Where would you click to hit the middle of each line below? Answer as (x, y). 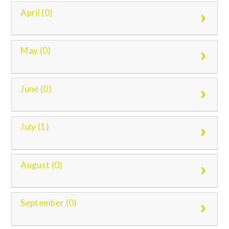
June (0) (36, 88)
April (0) (37, 12)
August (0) (42, 165)
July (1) (35, 127)
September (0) (49, 203)
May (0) (36, 51)
